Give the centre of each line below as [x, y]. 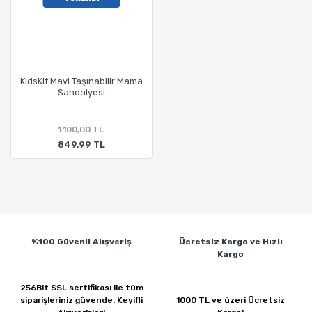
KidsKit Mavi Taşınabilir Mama [81, 81]
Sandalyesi [81, 92]
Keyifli [130, 300]
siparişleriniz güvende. [69, 300]
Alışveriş [112, 242]
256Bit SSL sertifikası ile [72, 288]
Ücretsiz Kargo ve [220, 242]
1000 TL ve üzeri [212, 300]
